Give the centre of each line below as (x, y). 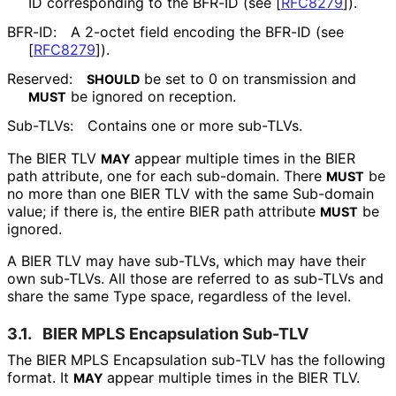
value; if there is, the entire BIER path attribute (164, 211)
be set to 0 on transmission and (248, 79)
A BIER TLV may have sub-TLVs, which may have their (187, 260)
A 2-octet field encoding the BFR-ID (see (207, 32)
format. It (40, 377)
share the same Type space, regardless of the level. (179, 296)
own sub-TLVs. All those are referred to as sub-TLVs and (195, 278)
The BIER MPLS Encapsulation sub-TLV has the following (196, 359)
